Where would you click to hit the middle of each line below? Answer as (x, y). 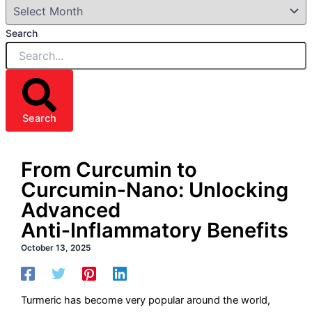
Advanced (71, 210)
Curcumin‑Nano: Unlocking (155, 190)
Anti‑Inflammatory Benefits (155, 231)
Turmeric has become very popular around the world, (146, 300)
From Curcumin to (109, 170)
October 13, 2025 (56, 248)
